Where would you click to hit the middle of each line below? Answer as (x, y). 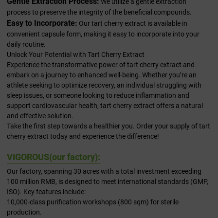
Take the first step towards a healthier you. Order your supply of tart (109, 126)
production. (24, 212)
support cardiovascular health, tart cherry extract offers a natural (105, 106)
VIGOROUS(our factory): (54, 157)
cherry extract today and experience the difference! (83, 136)
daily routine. (26, 45)
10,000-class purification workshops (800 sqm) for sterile (93, 202)
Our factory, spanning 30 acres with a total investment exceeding (104, 172)
